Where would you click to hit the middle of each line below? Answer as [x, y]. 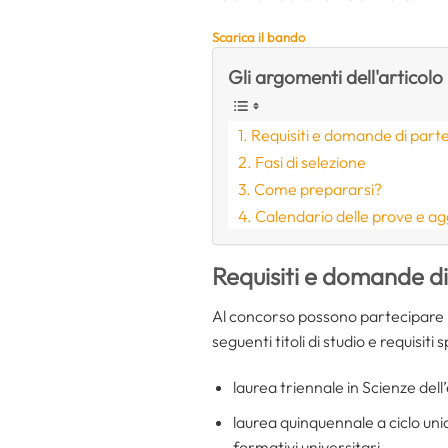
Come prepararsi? [318, 189]
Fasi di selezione [311, 162]
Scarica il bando [258, 37]
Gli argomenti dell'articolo [335, 77]
